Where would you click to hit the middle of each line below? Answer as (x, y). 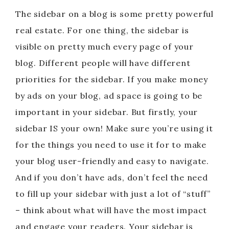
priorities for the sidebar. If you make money (112, 79)
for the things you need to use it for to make (111, 145)
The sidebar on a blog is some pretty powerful (114, 14)
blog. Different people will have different (103, 63)
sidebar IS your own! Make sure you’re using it (114, 128)
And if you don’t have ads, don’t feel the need (112, 177)
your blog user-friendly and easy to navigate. (112, 161)
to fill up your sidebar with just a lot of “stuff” (113, 194)
